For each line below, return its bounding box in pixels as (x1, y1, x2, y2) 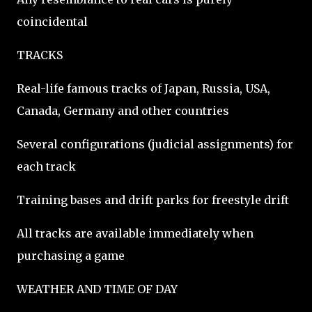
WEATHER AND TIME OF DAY (17, 282, 178, 296)
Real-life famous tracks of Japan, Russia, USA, (17, 81, 270, 95)
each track (17, 159, 76, 173)
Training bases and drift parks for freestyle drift (17, 193, 289, 207)
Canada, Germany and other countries (17, 104, 229, 118)
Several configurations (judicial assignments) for (17, 137, 293, 151)
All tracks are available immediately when (17, 226, 253, 240)
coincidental (17, 15, 88, 29)
